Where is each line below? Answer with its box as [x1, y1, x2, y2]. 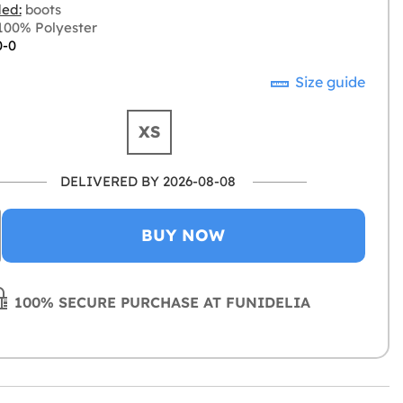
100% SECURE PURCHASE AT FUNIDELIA [10, 293, 311, 311]
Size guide [291, 73, 365, 91]
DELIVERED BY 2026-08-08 [59, 173, 236, 190]
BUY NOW [141, 225, 226, 246]
